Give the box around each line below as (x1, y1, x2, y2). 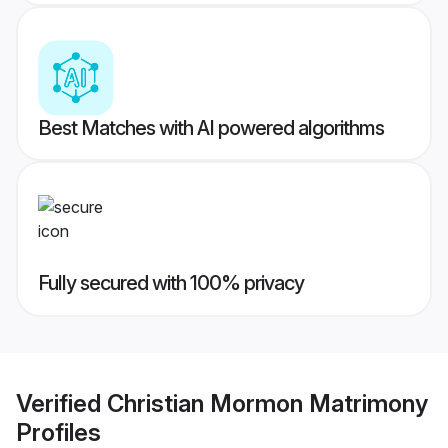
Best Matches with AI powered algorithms (38, 116, 384, 141)
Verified (16, 388, 107, 418)
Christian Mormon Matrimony (107, 388, 428, 418)
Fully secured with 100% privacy (38, 271, 304, 296)
